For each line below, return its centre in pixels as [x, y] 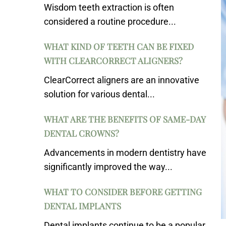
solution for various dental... [99, 94]
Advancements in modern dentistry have [125, 153]
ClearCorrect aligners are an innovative [122, 80]
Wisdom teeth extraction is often [109, 7]
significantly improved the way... [108, 167]
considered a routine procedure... [110, 21]
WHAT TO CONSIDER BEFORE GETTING [123, 192]
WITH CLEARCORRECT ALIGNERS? [113, 61]
